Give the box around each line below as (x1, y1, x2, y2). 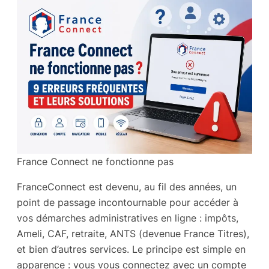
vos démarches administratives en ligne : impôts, (17, 212, 238, 225)
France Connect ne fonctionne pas (17, 155, 174, 168)
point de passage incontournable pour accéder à (17, 196, 238, 209)
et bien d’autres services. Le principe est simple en (17, 243, 246, 256)
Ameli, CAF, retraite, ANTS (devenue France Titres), (17, 228, 249, 240)
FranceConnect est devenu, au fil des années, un (17, 181, 237, 193)
